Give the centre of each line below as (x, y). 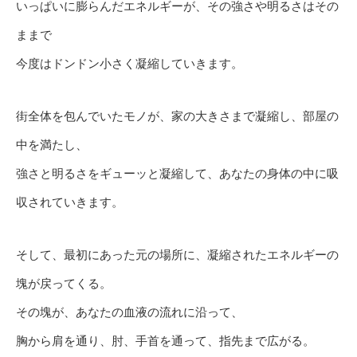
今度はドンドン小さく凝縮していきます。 (129, 64)
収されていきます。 (70, 202)
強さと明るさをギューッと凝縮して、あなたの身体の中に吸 (177, 174)
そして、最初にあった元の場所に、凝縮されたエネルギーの (177, 255)
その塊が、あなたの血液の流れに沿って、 (129, 312)
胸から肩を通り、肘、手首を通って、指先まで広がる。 (165, 341)
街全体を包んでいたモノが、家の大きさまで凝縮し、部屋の (177, 116)
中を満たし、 (52, 145)
